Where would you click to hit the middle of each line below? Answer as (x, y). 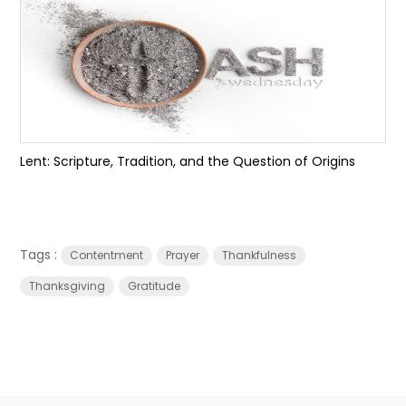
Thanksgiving (68, 286)
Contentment (107, 255)
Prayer (183, 255)
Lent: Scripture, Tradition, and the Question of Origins (188, 161)
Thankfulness (260, 255)
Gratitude (155, 286)
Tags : (41, 255)
